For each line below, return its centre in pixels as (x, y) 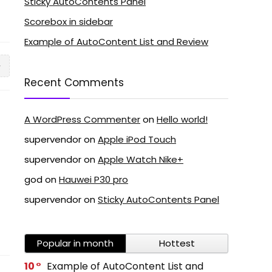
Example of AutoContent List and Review (116, 42)
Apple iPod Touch (137, 140)
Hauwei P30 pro (93, 180)
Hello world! (182, 120)
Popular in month (75, 243)
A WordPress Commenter (82, 120)
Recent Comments (74, 83)
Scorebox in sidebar (69, 22)
